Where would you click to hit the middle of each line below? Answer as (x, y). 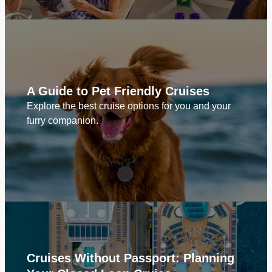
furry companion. (63, 121)
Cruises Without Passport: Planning (131, 258)
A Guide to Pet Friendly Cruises (118, 91)
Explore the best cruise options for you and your (129, 106)
